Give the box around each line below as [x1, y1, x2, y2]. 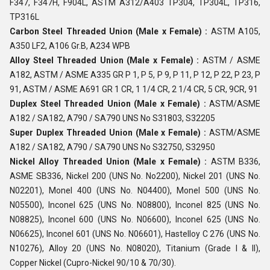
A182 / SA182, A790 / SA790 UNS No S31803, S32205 [10, 113, 215, 124]
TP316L [10, 12, 39, 22]
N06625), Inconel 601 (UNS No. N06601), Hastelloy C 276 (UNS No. [10, 229, 260, 239]
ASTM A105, [207, 27, 261, 37]
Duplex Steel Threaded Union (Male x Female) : [10, 99, 206, 109]
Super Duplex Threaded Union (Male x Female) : [10, 128, 207, 138]
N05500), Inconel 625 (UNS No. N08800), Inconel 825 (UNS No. [10, 200, 260, 210]
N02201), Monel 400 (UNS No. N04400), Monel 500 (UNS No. [10, 186, 260, 196]
